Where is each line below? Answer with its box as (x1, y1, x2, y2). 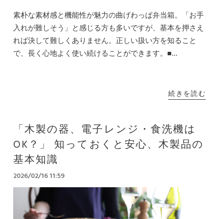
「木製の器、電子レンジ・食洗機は (13, 121, 197, 138)
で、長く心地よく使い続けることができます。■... (13, 48, 177, 57)
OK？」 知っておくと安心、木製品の (13, 136, 204, 153)
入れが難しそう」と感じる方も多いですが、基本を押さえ (13, 23, 204, 32)
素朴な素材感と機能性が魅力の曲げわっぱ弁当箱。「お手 (13, 10, 204, 19)
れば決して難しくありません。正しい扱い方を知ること (13, 36, 197, 44)
